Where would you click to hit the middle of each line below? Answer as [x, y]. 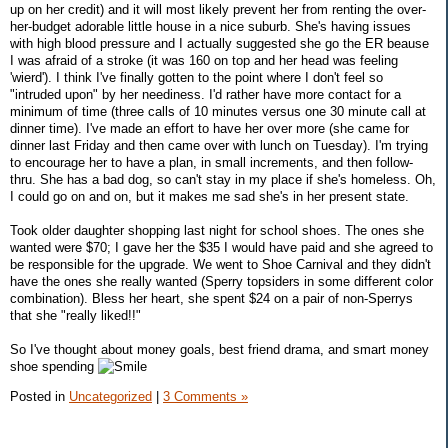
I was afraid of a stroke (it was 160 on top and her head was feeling [204, 61]
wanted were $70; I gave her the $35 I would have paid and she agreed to [221, 248]
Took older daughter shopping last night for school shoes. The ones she [217, 231]
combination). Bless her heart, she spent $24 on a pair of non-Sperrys [211, 299]
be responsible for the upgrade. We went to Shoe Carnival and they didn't [220, 265]
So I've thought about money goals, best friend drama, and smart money [219, 350]
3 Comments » [205, 397]
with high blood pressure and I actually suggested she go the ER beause [219, 44]
